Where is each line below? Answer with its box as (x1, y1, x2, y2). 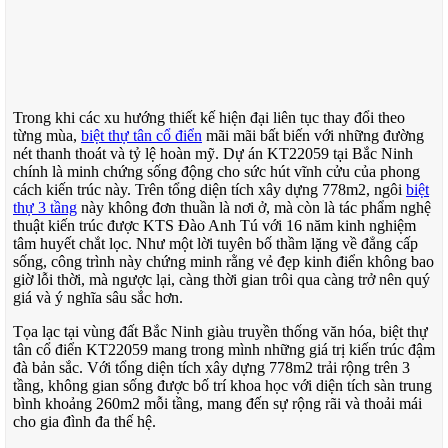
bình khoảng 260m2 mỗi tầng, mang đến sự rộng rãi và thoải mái (13, 394, 422, 412)
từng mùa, (13, 126, 81, 144)
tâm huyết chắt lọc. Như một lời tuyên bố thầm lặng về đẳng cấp (13, 234, 418, 252)
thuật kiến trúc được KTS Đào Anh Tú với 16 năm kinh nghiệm (13, 216, 416, 234)
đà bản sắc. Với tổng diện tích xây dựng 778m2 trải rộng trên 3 (13, 358, 410, 376)
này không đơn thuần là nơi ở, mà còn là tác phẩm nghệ (77, 198, 431, 216)
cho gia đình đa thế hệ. (13, 412, 156, 430)
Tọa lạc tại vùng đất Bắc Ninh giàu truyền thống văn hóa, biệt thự (13, 322, 428, 340)
